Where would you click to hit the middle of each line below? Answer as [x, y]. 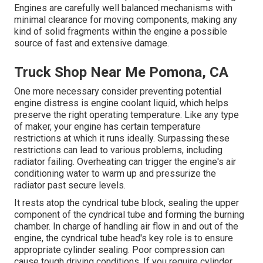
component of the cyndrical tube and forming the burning [129, 214]
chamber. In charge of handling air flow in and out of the [126, 226]
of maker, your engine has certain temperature [107, 126]
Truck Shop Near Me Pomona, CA [121, 72]
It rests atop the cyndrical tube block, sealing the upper [127, 203]
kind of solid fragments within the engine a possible [121, 31]
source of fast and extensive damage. [92, 43]
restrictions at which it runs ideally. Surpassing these [122, 138]
